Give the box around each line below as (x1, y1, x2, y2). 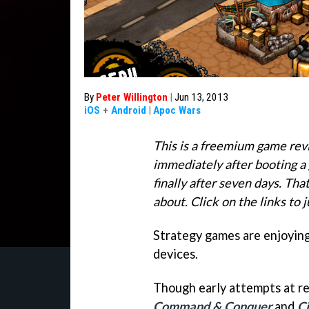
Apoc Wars (153, 104, 201, 117)
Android (111, 104, 146, 117)
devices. (153, 246, 198, 261)
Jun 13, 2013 (175, 91, 228, 103)
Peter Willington (96, 91, 168, 103)
